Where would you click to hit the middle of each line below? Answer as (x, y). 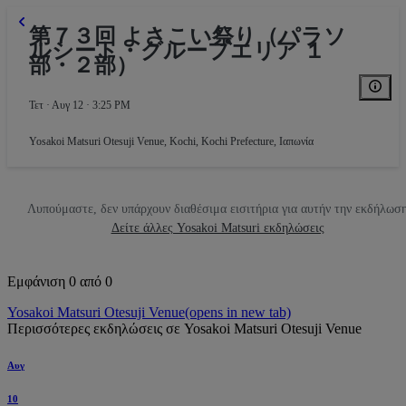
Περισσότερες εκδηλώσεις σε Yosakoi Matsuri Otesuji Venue (184, 329)
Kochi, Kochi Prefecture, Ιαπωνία (242, 142)
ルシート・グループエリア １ (177, 51)
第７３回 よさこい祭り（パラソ (188, 37)
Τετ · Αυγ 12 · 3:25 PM (80, 106)
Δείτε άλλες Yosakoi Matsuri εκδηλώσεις (217, 228)
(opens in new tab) (238, 313)
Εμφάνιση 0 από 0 (60, 282)
